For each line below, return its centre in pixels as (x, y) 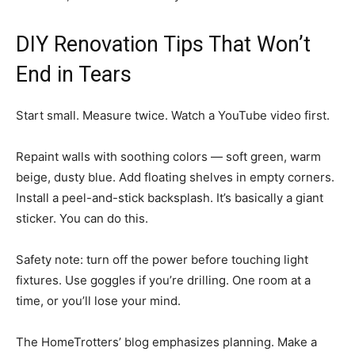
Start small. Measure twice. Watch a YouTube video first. (173, 116)
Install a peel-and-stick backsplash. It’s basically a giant (170, 198)
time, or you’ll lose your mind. (98, 301)
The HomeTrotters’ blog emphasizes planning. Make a (166, 342)
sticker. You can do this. (82, 219)
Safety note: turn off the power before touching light (162, 260)
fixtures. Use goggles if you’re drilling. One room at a (163, 281)
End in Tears (74, 75)
